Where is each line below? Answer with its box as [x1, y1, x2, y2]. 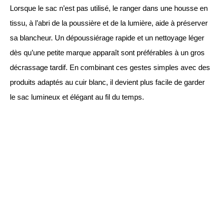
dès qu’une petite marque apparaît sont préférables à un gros [10, 48, 205, 57]
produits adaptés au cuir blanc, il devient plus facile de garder [10, 78, 205, 86]
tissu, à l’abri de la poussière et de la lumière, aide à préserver [10, 19, 208, 27]
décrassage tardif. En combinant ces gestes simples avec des [10, 63, 210, 72]
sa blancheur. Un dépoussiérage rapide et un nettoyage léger [10, 34, 204, 42]
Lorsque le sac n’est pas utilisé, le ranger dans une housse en [10, 4, 208, 12]
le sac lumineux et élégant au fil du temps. [10, 93, 144, 101]
